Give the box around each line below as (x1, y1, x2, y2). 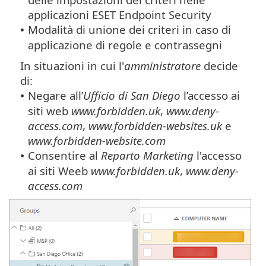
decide (201, 58, 238, 73)
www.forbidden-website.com (28, 132, 166, 148)
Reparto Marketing (101, 147, 194, 163)
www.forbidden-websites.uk (88, 118, 222, 133)
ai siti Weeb (28, 163, 91, 178)
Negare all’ (28, 87, 83, 103)
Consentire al (28, 147, 101, 163)
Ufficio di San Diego (83, 87, 180, 103)
